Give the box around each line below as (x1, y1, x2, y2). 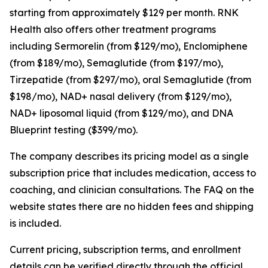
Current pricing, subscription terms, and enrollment (10, 243, 241, 255)
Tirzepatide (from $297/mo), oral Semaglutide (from (10, 74, 251, 86)
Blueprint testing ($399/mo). (10, 124, 138, 136)
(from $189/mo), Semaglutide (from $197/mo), (10, 57, 223, 69)
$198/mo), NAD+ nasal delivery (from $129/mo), (10, 90, 232, 102)
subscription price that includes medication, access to (10, 167, 256, 179)
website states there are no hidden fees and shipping (10, 200, 254, 212)
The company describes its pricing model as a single (10, 150, 249, 162)
